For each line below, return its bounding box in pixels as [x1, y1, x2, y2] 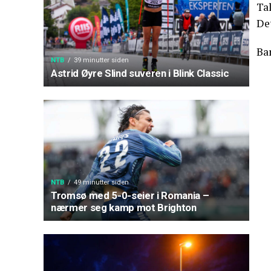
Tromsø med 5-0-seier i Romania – [51, 189, 209, 201]
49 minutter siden [73, 178, 129, 186]
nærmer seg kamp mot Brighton [51, 201, 197, 214]
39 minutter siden [73, 56, 129, 64]
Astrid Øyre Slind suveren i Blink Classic [51, 67, 229, 79]
